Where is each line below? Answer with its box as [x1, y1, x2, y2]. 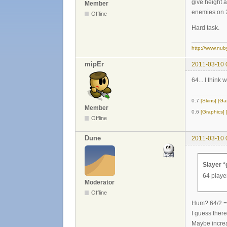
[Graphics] [201, 108, 224, 115]
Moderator [85, 178, 115, 186]
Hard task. [192, 24, 219, 31]
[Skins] [201, 97, 216, 103]
